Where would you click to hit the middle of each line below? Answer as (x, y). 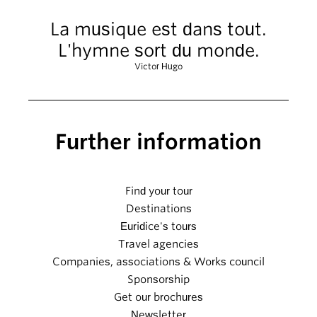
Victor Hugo (158, 66)
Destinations (158, 208)
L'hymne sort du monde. (158, 50)
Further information (158, 141)
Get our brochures (158, 297)
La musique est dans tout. (158, 29)
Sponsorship (158, 279)
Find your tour (158, 191)
